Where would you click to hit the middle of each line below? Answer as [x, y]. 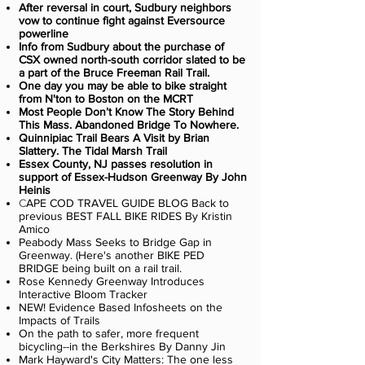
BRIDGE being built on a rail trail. [102, 268]
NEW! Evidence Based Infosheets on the [121, 307]
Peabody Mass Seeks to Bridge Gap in [115, 242]
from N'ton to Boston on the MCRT [106, 99]
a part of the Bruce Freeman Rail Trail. [114, 73]
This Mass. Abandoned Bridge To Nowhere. [129, 125]
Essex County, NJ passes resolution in [116, 164]
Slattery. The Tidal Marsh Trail [93, 151]
